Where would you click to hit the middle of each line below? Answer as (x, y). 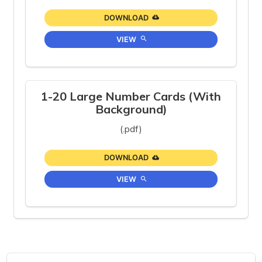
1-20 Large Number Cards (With (131, 96)
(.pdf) (131, 128)
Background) (131, 109)
